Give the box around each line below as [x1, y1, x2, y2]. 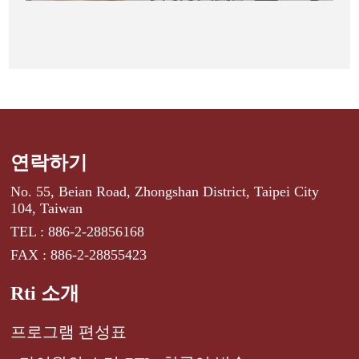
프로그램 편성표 [10, 323, 127, 341]
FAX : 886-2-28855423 [10, 247, 147, 264]
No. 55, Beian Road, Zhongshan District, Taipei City [10, 184, 320, 200]
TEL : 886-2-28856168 [10, 224, 145, 240]
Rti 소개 [10, 283, 80, 305]
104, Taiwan [10, 200, 83, 217]
